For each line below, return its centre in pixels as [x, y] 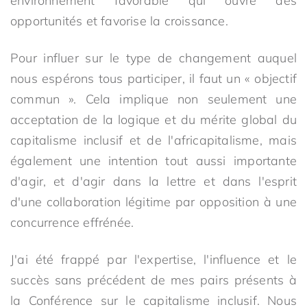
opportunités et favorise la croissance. [119, 21]
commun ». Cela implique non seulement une [153, 99]
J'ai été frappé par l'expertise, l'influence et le [153, 259]
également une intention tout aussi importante [153, 161]
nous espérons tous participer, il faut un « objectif [153, 78]
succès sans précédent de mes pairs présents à [153, 280]
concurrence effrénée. [72, 222]
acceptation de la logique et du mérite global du [153, 120]
